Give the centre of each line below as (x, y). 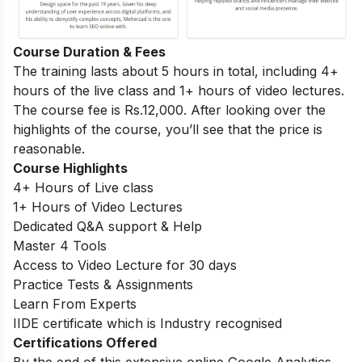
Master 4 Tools (60, 245)
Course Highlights (70, 168)
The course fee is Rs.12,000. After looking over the (169, 109)
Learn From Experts (75, 303)
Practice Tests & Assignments (103, 284)
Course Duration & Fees (89, 51)
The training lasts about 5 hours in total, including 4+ (176, 71)
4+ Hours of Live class (83, 187)
